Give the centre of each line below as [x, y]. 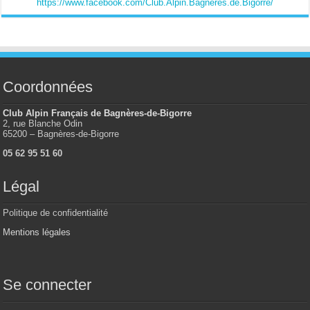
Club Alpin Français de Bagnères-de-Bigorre [98, 113]
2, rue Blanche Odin [43, 123]
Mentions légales [37, 232]
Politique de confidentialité [56, 212]
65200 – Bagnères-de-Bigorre [61, 134]
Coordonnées [48, 86]
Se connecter [47, 284]
